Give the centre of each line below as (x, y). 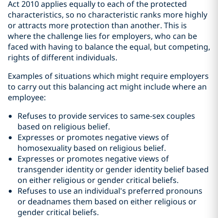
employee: (27, 97)
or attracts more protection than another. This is (97, 25)
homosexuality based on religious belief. (92, 148)
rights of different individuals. (63, 57)
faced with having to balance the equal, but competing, (109, 47)
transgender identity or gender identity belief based (113, 169)
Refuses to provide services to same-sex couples (106, 116)
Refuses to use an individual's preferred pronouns (110, 191)
